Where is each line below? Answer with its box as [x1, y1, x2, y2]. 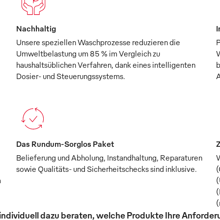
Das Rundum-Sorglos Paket [16, 138, 115, 149]
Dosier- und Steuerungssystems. [16, 71, 126, 81]
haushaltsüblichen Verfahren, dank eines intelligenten [16, 59, 196, 70]
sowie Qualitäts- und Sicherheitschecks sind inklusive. [16, 164, 197, 174]
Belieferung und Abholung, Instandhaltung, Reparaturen [16, 152, 203, 163]
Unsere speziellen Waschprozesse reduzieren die [16, 37, 181, 47]
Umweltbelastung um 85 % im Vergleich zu [16, 48, 161, 58]
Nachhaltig [16, 23, 56, 33]
